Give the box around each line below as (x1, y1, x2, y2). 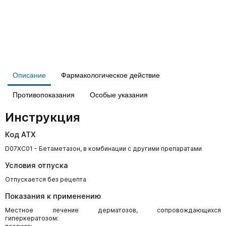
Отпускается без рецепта (5, 176, 86, 183)
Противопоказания (13, 91, 75, 99)
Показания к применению (5, 192, 101, 200)
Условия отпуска (5, 161, 68, 169)
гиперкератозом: (5, 214, 59, 222)
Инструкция (5, 110, 80, 125)
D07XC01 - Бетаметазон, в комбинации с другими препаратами (5, 145, 202, 152)
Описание (13, 71, 46, 79)
